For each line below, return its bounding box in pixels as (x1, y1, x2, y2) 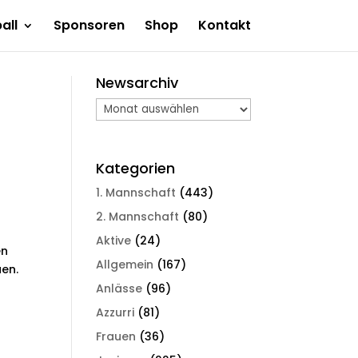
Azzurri (96, 304, 135, 320)
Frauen (96, 328, 137, 344)
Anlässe (96, 280, 143, 296)
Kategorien (96, 157, 176, 178)
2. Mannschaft (96, 208, 180, 225)
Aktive (96, 232, 132, 249)
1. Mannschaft (96, 184, 177, 201)
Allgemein (96, 256, 154, 272)
